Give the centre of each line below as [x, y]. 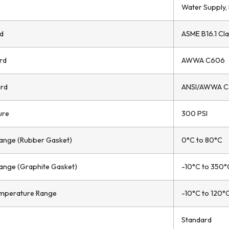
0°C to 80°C [202, 140]
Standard [197, 220]
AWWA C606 [203, 60]
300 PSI [194, 113]
